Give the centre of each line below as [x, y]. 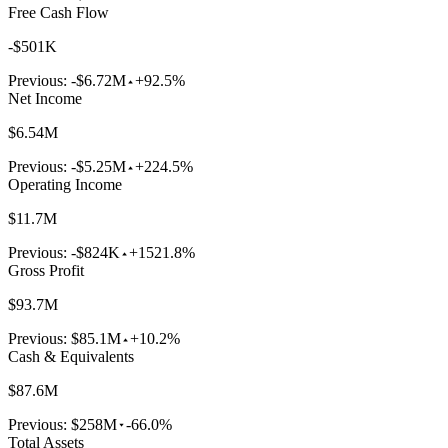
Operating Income [65, 185]
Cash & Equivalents [71, 357]
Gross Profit [46, 271]
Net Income [45, 99]
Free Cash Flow [58, 13]
